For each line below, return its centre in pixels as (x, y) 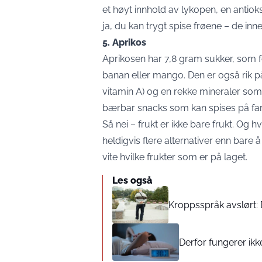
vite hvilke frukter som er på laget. (175, 157)
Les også (132, 180)
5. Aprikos (124, 42)
